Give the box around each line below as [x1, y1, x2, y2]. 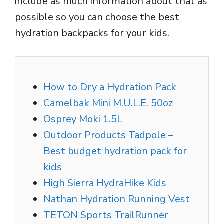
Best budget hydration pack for [43, 144, 187, 158]
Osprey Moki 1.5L [43, 112, 122, 126]
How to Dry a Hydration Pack [43, 80, 176, 94]
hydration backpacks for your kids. [15, 26, 169, 40]
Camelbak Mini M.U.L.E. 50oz [43, 96, 173, 110]
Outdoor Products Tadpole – [43, 128, 173, 142]
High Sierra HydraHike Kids [43, 176, 169, 190]
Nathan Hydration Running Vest [43, 192, 190, 206]
